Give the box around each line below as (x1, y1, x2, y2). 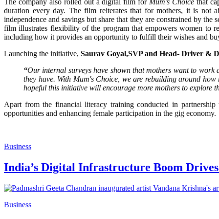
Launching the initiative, (4, 49, 81, 58)
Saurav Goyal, (81, 49, 128, 58)
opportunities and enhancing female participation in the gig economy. (4, 109, 216, 117)
